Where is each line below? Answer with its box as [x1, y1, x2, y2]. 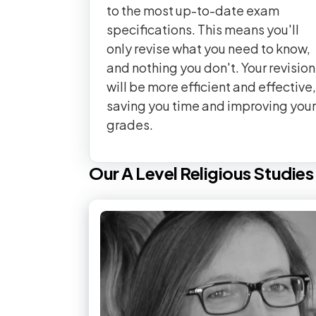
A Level [121, 162, 178, 183]
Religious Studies [180, 162, 314, 183]
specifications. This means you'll [107, 21, 299, 37]
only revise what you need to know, [107, 40, 310, 56]
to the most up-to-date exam [107, 2, 279, 18]
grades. [107, 116, 153, 133]
